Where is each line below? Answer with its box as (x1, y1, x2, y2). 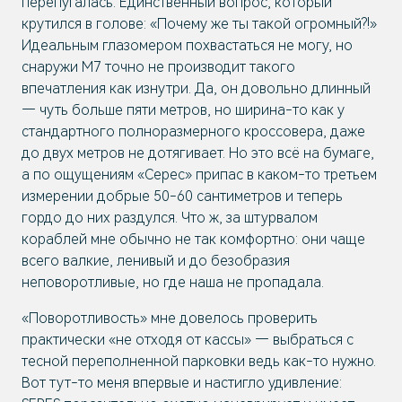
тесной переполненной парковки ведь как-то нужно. (22, 353, 376, 370)
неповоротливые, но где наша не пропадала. (22, 274, 324, 291)
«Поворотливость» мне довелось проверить (22, 310, 318, 327)
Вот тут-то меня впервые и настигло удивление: (22, 374, 342, 391)
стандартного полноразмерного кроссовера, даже (22, 123, 365, 140)
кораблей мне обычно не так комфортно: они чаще (22, 231, 365, 248)
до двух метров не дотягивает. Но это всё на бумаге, (22, 144, 374, 162)
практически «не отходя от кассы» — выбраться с (22, 331, 354, 348)
